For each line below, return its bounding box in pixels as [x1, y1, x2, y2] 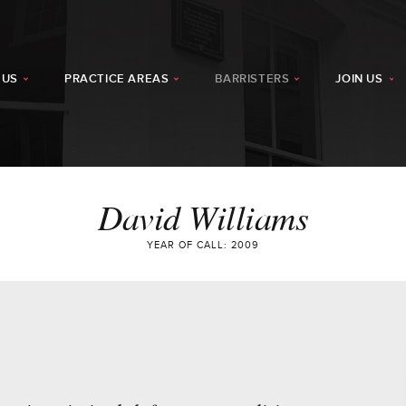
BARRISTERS [215, 72, 290, 86]
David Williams [98, 193, 308, 239]
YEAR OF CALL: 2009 [147, 239, 259, 251]
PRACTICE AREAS [63, 72, 169, 86]
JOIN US [335, 72, 383, 86]
